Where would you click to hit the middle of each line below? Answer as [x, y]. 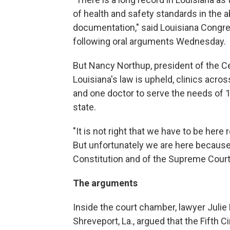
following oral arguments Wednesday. [149, 41]
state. [84, 107]
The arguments [105, 183]
